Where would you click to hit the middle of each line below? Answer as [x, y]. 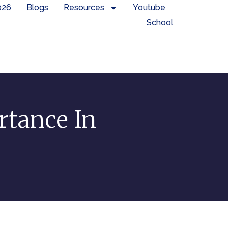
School [160, 23]
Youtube [149, 7]
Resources [84, 7]
